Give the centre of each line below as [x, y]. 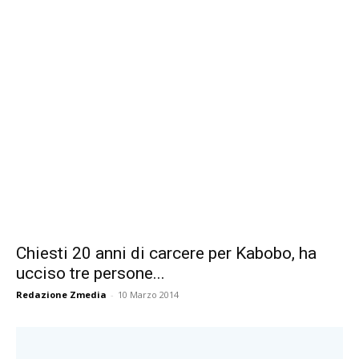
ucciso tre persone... [91, 274]
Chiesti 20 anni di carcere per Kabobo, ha [166, 254]
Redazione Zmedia [61, 295]
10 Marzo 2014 [148, 295]
